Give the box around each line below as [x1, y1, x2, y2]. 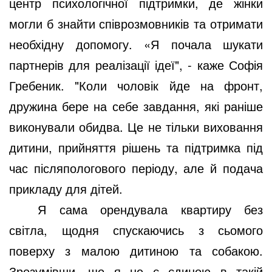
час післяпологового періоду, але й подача [9, 158, 263, 177]
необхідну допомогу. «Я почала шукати [9, 35, 263, 53]
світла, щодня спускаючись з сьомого [9, 220, 263, 239]
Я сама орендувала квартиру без [38, 200, 263, 218]
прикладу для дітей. [9, 179, 123, 197]
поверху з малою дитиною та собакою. [9, 241, 263, 259]
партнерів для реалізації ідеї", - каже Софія [9, 55, 263, 73]
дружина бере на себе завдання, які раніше [9, 97, 263, 115]
